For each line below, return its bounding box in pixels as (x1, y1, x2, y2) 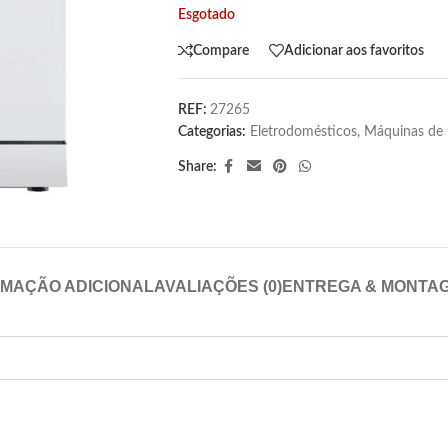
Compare (192, 43, 249, 58)
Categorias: (177, 125, 246, 139)
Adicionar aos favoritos (283, 43, 424, 58)
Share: (177, 160, 217, 174)
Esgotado (177, 8, 235, 22)
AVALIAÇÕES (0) (153, 277, 282, 295)
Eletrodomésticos (249, 125, 357, 139)
